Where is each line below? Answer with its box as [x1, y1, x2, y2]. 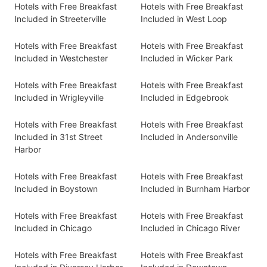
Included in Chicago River [141, 223, 240, 233]
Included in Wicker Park [141, 53, 233, 63]
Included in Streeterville [14, 14, 106, 24]
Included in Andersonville [141, 132, 238, 142]
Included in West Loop [141, 14, 227, 24]
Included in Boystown [14, 184, 98, 194]
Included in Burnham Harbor [141, 184, 250, 194]
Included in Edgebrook [141, 92, 229, 103]
